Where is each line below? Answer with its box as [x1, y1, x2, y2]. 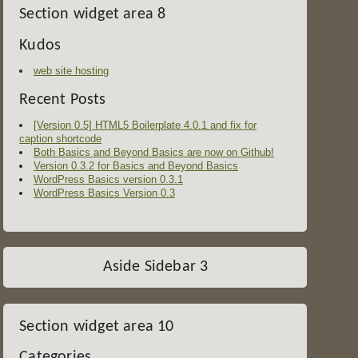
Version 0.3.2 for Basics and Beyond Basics [33, 160, 238, 173]
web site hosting [33, 64, 109, 77]
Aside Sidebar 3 [102, 259, 209, 276]
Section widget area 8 [19, 6, 166, 23]
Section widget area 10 [19, 318, 174, 335]
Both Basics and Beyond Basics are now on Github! [33, 146, 274, 159]
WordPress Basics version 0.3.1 [33, 173, 183, 186]
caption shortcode [19, 133, 102, 145]
